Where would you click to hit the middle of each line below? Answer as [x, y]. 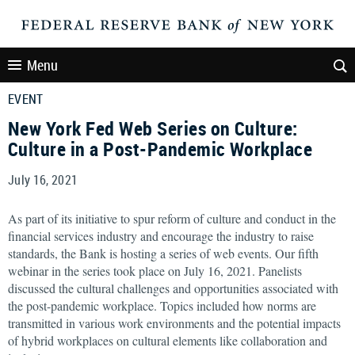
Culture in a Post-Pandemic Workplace [160, 149]
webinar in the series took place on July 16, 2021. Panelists [155, 271]
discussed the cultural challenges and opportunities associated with [173, 288]
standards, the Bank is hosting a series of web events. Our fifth [163, 253]
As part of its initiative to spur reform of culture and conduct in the [172, 218]
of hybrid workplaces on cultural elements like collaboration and [168, 340]
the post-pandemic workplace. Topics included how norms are [162, 305]
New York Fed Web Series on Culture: [153, 128]
